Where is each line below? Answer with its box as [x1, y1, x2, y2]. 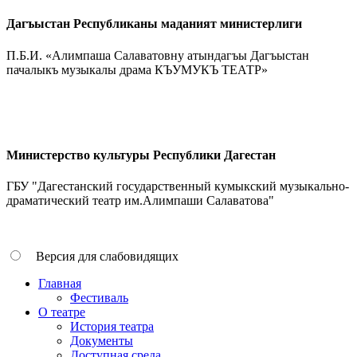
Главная [38, 277, 81, 291]
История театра [70, 320, 154, 334]
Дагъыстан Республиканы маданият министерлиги [6, 17, 302, 31]
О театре [38, 305, 85, 320]
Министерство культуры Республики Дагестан [6, 147, 276, 162]
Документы [70, 334, 133, 348]
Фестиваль [70, 291, 128, 305]
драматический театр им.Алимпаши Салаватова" [6, 194, 274, 208]
